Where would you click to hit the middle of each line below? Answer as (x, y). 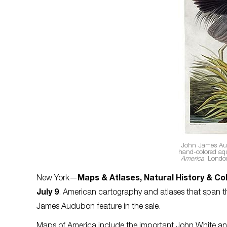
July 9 (48, 193)
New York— (57, 179)
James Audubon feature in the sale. (100, 207)
